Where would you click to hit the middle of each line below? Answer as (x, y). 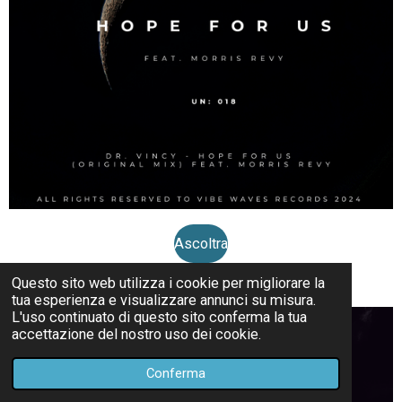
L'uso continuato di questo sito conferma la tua (160, 317)
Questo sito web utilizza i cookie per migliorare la (169, 283)
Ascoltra (201, 243)
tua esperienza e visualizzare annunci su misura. (164, 300)
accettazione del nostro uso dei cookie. (137, 334)
